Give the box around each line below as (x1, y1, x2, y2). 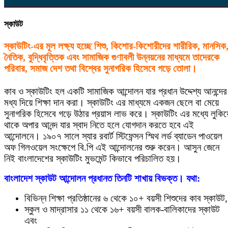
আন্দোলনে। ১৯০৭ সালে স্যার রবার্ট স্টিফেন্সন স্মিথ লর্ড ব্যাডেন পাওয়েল (4, 130, 222, 141)
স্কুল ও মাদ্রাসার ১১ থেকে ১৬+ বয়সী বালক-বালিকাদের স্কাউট (24, 204, 220, 215)
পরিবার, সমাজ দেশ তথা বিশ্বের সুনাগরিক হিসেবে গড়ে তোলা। (4, 63, 197, 74)
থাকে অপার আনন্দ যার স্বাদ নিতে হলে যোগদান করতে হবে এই (4, 119, 194, 130)
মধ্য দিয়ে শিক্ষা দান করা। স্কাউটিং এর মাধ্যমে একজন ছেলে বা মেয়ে (4, 97, 219, 108)
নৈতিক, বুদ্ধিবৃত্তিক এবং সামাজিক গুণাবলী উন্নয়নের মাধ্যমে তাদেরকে (4, 52, 219, 63)
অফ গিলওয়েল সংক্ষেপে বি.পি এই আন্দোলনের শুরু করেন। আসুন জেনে (4, 141, 219, 153)
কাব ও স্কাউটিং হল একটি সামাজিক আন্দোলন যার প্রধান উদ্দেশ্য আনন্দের (4, 85, 227, 97)
